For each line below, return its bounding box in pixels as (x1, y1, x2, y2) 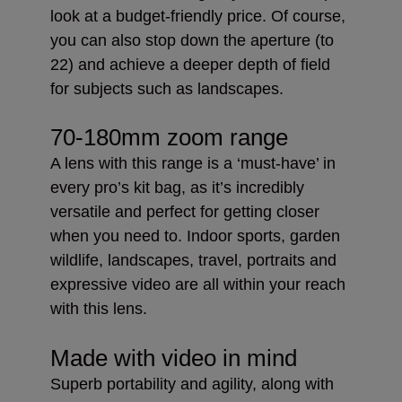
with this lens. (50, 299, 147, 318)
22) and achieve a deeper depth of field (50, 55, 330, 74)
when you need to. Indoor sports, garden (50, 226, 340, 245)
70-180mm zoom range (50, 123, 294, 151)
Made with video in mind (50, 344, 303, 371)
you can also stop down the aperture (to (50, 31, 334, 49)
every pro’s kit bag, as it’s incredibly (50, 178, 304, 197)
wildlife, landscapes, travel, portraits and (50, 250, 336, 269)
